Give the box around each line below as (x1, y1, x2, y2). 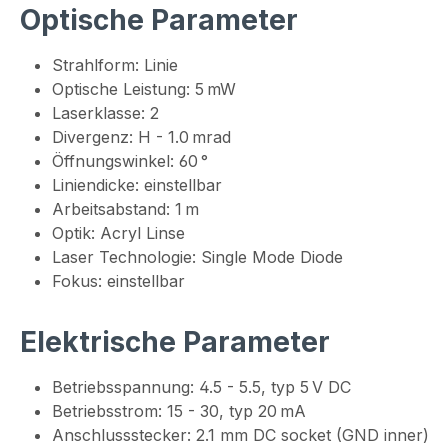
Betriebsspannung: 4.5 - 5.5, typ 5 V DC (52, 377, 351, 398)
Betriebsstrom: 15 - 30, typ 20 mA (52, 401, 306, 422)
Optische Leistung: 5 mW (52, 79, 236, 100)
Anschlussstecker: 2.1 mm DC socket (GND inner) (52, 425, 429, 446)
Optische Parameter (20, 3, 298, 38)
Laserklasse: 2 (52, 103, 159, 124)
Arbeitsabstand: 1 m (52, 199, 199, 220)
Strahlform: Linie (52, 55, 178, 76)
